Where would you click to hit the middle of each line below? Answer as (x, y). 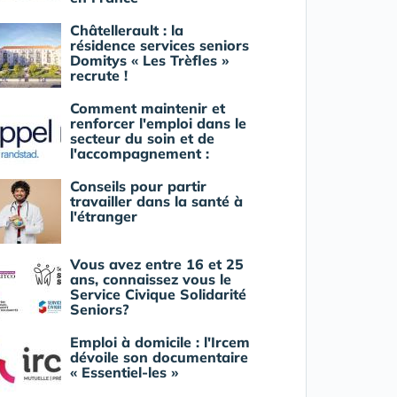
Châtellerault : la (126, 30)
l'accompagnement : (139, 153)
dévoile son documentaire (159, 357)
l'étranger (103, 216)
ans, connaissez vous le (150, 279)
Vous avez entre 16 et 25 (156, 264)
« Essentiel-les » (124, 372)
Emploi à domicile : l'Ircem (160, 342)
